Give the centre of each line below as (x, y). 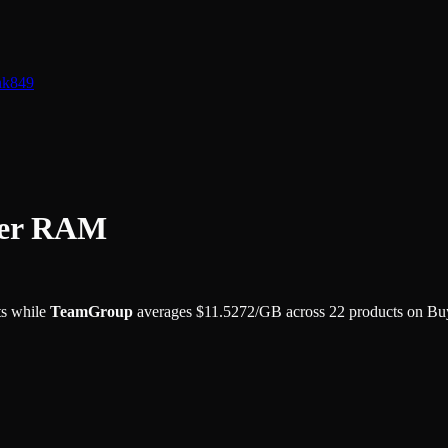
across (307, 311)
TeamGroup (91, 311)
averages (162, 311)
